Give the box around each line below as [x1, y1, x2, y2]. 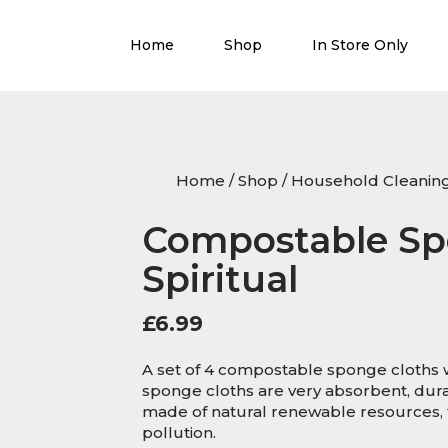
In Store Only [312, 36, 408, 54]
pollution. [141, 423, 216, 442]
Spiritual [141, 257, 298, 301]
